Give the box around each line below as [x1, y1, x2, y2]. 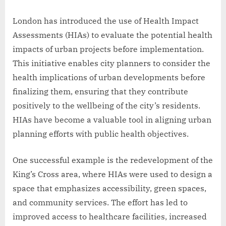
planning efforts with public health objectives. [13, 129, 189, 139]
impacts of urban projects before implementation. [13, 44, 204, 54]
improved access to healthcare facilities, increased [13, 211, 207, 222]
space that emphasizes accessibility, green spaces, [13, 183, 206, 194]
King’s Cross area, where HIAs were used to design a [13, 169, 212, 180]
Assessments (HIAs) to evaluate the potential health [13, 30, 212, 40]
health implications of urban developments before [13, 72, 205, 83]
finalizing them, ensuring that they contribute [13, 86, 188, 97]
